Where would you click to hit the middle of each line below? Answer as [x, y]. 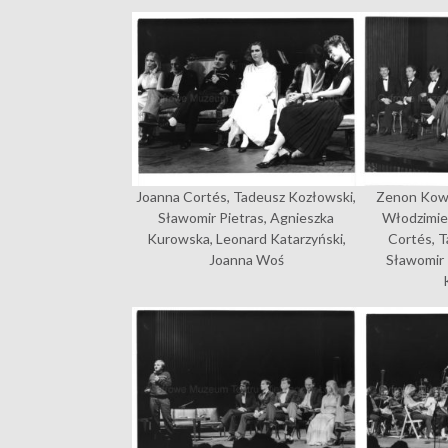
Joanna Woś [246, 259]
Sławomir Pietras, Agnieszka [246, 217]
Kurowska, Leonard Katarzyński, [246, 238]
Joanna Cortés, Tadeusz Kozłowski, [246, 196]
